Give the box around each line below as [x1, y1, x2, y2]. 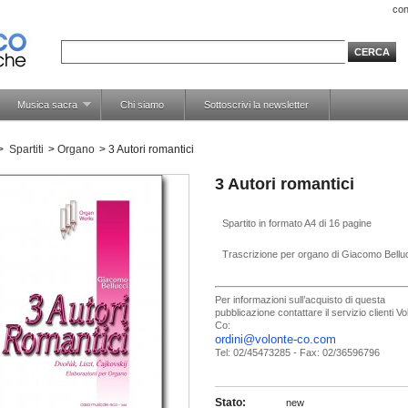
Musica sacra [17, 99, 78, 110]
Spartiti [9, 143, 44, 156]
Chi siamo [120, 99, 164, 110]
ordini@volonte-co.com [215, 331, 336, 346]
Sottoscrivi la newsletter [204, 99, 309, 110]
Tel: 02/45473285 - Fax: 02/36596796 [215, 346, 380, 358]
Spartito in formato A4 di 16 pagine [222, 218, 372, 229]
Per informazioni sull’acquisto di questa [215, 293, 385, 305]
